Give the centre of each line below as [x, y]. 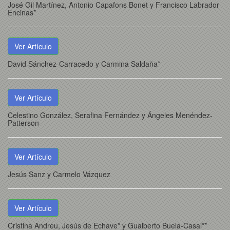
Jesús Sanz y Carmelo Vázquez [59, 174]
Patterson [23, 123]
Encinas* [22, 12]
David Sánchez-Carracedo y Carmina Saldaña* [84, 64]
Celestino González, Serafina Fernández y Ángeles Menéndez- [110, 115]
